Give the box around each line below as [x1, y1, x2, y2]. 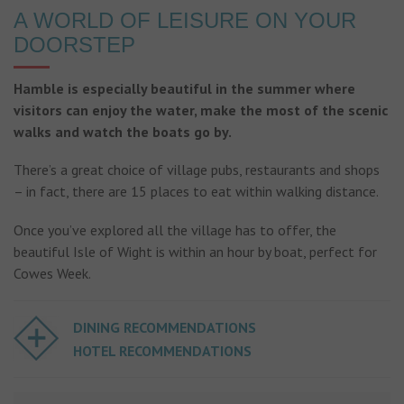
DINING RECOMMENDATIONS [73, 318, 256, 337]
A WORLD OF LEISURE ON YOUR [14, 8, 356, 32]
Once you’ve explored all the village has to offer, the [14, 220, 336, 239]
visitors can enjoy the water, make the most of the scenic [14, 101, 388, 119]
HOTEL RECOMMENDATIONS [73, 342, 252, 361]
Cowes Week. [14, 263, 91, 282]
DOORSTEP [14, 32, 135, 57]
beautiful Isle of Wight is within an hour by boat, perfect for [14, 242, 377, 261]
